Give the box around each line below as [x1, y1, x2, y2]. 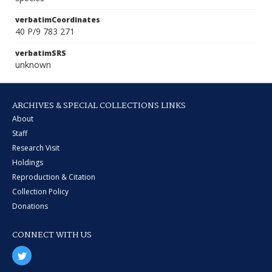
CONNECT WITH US [12, 228, 92, 242]
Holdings [12, 157, 43, 168]
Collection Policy [12, 186, 69, 197]
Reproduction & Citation [12, 172, 95, 182]
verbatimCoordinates [15, 15, 100, 25]
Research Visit [12, 143, 59, 153]
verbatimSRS [15, 48, 66, 58]
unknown [15, 59, 51, 70]
